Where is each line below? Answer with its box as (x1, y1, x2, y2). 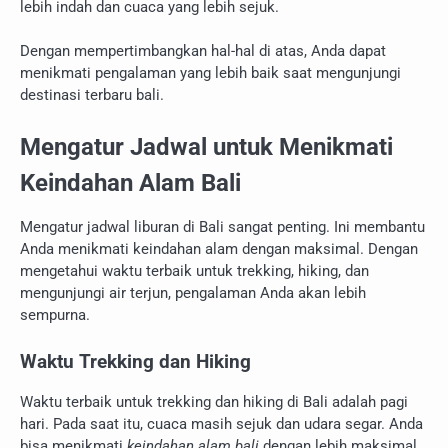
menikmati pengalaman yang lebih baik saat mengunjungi (20, 64, 401, 83)
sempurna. (20, 305, 90, 324)
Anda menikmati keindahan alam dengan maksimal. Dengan (20, 239, 418, 258)
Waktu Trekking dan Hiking (20, 351, 251, 374)
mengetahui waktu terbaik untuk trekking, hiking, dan (20, 261, 369, 280)
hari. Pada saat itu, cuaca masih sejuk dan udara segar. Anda (20, 414, 423, 433)
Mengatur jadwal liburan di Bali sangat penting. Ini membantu (20, 217, 425, 236)
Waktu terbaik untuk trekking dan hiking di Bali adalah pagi (20, 392, 408, 411)
